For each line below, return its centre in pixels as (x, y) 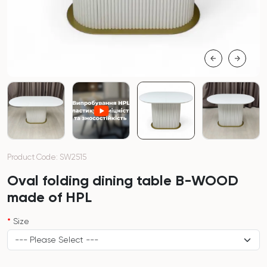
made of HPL (49, 197)
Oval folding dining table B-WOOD (123, 181)
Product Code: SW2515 (47, 157)
